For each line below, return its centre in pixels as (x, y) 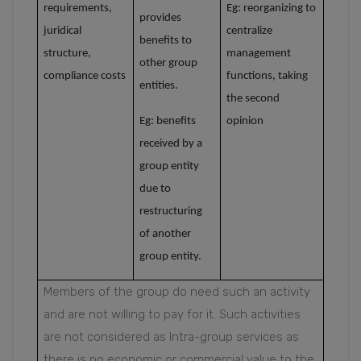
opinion (245, 121)
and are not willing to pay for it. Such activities (172, 314)
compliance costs (85, 76)
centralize (249, 31)
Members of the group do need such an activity (177, 292)
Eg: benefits (168, 121)
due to (155, 189)
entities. (159, 86)
